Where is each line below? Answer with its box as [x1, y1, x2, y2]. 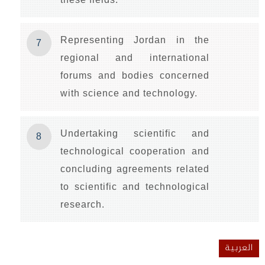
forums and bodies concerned [60, 70, 210, 80]
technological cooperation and [60, 146, 210, 157]
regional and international [60, 52, 210, 63]
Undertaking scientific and [60, 128, 210, 139]
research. [60, 199, 105, 210]
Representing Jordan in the [60, 34, 210, 45]
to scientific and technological [60, 182, 210, 192]
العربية [224, 240, 253, 257]
